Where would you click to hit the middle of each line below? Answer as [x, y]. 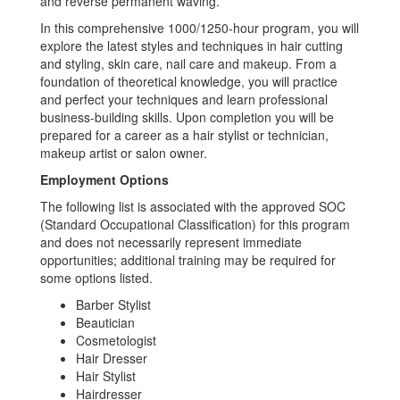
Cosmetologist [116, 340]
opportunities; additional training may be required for [188, 260]
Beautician [105, 322]
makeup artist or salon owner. [124, 153]
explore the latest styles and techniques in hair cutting [192, 46]
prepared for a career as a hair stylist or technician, [184, 135]
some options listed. [96, 278]
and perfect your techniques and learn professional [184, 99]
